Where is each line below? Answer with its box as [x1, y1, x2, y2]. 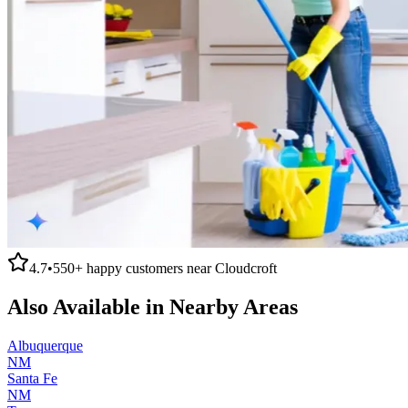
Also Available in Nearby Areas [7, 294, 298, 319]
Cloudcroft [215, 260, 277, 276]
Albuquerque [7, 337, 83, 353]
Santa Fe [7, 370, 57, 386]
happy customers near [83, 260, 215, 276]
